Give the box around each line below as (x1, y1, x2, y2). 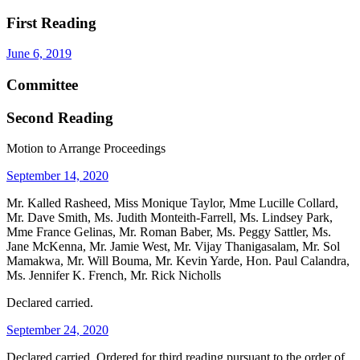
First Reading (6, 14, 96, 31)
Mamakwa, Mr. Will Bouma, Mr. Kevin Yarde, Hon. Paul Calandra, (6, 254, 350, 268)
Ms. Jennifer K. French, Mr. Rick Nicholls (6, 268, 221, 283)
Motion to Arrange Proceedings (6, 141, 166, 156)
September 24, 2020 (6, 323, 108, 337)
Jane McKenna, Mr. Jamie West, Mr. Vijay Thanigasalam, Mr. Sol (6, 239, 340, 254)
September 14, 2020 (6, 169, 108, 183)
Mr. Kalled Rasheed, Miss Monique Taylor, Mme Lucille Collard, (6, 196, 338, 211)
